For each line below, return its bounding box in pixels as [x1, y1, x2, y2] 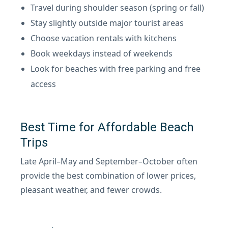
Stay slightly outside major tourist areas [31, 17, 184, 28]
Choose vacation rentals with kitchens [31, 33, 177, 44]
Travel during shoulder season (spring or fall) [31, 2, 204, 13]
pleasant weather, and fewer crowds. [20, 184, 162, 195]
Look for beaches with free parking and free [31, 63, 201, 74]
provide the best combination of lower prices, [20, 170, 196, 181]
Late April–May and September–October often [20, 156, 197, 167]
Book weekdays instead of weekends [31, 48, 173, 59]
